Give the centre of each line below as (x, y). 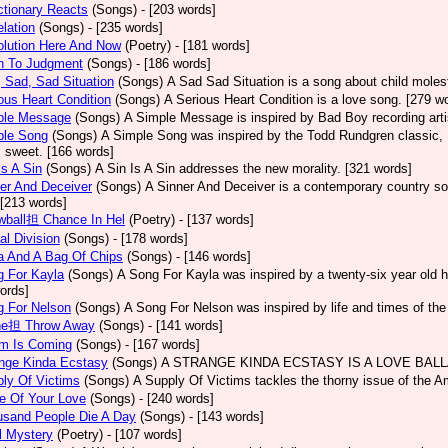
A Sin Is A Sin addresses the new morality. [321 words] (253, 168)
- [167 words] (162, 344)
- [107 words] (144, 434)
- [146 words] (213, 256)
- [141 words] (185, 325)
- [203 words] (178, 9)
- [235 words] (125, 27)
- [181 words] (212, 45)
